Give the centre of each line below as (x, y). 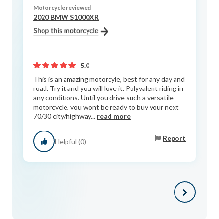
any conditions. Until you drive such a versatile (103, 98)
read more (114, 116)
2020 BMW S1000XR (66, 17)
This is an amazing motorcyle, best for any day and (109, 79)
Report (174, 138)
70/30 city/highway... (65, 116)
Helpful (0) (70, 141)
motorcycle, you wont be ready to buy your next (106, 107)
